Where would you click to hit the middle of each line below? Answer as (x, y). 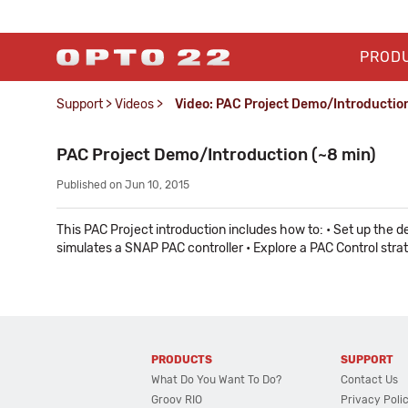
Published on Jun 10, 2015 (123, 185)
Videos (134, 104)
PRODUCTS (182, 360)
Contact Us (370, 380)
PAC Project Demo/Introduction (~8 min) (216, 155)
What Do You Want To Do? (217, 380)
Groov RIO (177, 400)
